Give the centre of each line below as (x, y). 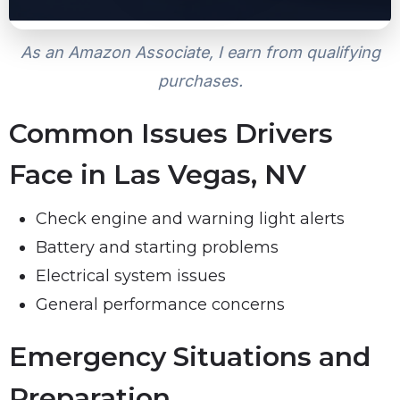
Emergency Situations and (190, 356)
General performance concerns (160, 304)
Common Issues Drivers (171, 133)
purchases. (200, 80)
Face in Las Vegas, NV (158, 174)
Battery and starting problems (157, 247)
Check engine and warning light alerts (190, 218)
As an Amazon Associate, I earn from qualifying (200, 52)
